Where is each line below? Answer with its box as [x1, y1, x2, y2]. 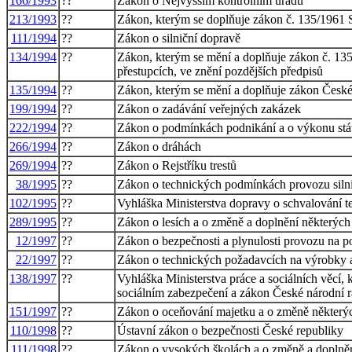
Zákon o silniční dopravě [117, 31, 240, 45]
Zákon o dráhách [117, 139, 201, 153]
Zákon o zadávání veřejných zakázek [117, 101, 301, 115]
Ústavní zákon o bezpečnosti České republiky [117, 323, 343, 337]
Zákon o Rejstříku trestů [117, 158, 236, 172]
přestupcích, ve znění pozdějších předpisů [117, 64, 323, 78]
